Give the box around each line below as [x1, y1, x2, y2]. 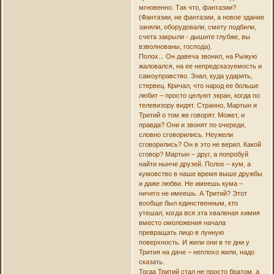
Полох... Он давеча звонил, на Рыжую [138, 53, 257, 61]
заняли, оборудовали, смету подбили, [138, 23, 256, 31]
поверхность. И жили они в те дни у [138, 239, 250, 246]
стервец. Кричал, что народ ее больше [138, 82, 259, 90]
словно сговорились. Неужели [138, 131, 233, 139]
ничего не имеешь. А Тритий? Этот [138, 190, 247, 198]
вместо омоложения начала [138, 219, 226, 227]
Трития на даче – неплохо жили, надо [138, 248, 254, 256]
